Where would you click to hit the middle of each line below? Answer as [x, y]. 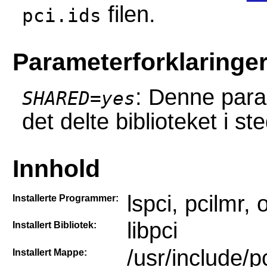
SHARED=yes [78, 99]
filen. [128, 14]
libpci [152, 231]
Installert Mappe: [49, 252]
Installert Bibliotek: [54, 225]
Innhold [56, 168]
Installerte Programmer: [65, 198]
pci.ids [61, 15]
